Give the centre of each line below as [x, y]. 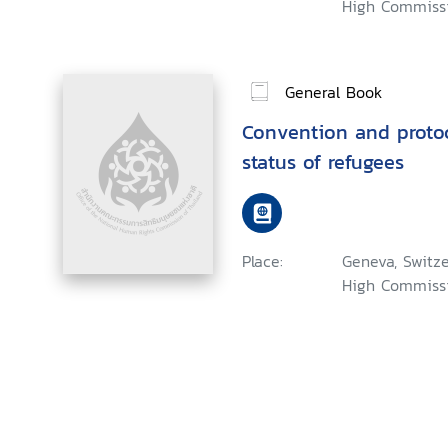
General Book [333, 91]
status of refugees [323, 162]
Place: [262, 261]
